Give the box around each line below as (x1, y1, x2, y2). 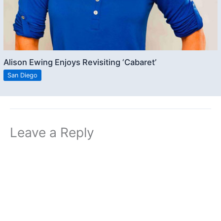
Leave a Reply (10, 124, 94, 141)
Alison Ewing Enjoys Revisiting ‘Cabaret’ (3, 57, 157, 68)
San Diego (7, 71, 38, 79)
